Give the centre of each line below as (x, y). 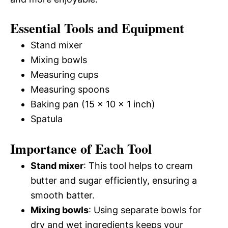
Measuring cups (64, 75)
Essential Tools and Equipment (97, 28)
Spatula (47, 119)
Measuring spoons (70, 89)
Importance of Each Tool (81, 149)
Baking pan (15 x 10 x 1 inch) (93, 104)
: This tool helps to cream (138, 166)
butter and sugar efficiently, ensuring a (114, 180)
